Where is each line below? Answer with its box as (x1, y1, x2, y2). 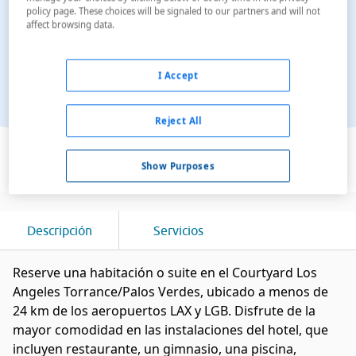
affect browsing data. (26, 18, 115, 31)
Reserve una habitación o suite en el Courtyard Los (13, 264, 317, 281)
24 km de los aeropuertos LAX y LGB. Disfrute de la (13, 302, 315, 319)
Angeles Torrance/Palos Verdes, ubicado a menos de (13, 283, 328, 300)
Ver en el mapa (133, 129, 223, 144)
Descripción (26, 223, 92, 238)
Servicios (153, 223, 203, 238)
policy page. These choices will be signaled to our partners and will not (26, 5, 321, 17)
